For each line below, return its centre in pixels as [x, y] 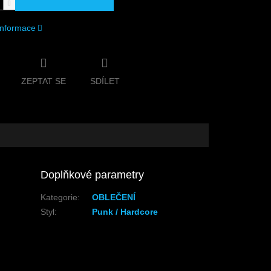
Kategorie [59, 197]
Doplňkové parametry [93, 175]
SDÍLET [105, 81]
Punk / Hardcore [125, 211]
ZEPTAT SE [43, 81]
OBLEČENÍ [114, 197]
